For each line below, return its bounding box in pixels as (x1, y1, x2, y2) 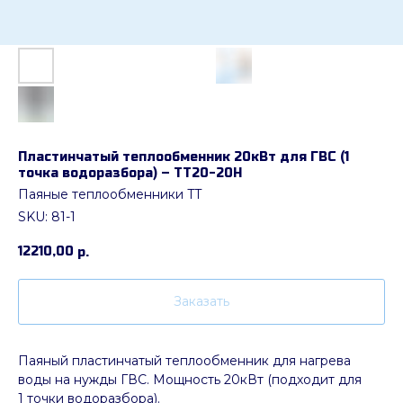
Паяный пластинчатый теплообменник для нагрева (18, 353, 351, 370)
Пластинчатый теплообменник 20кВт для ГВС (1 (18, 149, 349, 165)
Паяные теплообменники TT (18, 186, 201, 202)
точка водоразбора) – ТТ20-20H (18, 166, 242, 181)
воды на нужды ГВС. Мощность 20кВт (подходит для (18, 372, 362, 389)
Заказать (174, 293, 229, 310)
